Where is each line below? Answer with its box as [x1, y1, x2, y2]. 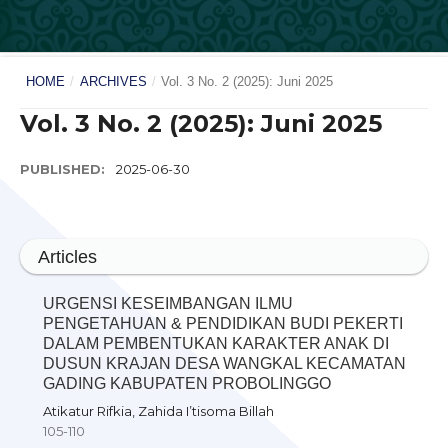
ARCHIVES [79, 74, 147, 90]
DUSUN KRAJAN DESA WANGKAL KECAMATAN [42, 355, 406, 373]
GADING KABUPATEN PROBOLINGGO [42, 375, 331, 393]
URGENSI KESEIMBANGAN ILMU [42, 295, 293, 313]
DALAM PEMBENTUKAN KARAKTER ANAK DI [42, 335, 389, 353]
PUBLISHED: [20, 160, 109, 177]
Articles [38, 246, 97, 267]
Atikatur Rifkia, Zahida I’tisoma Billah [42, 403, 274, 420]
